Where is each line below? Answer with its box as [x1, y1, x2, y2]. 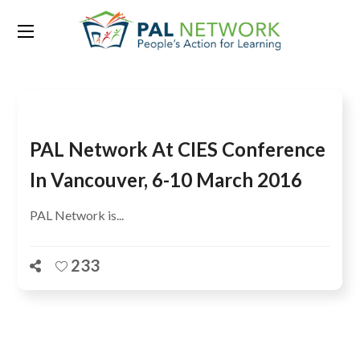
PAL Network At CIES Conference [30, 137, 326, 161]
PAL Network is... [30, 207, 125, 223]
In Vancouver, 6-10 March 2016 [30, 168, 303, 191]
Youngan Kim [132, 23, 278, 52]
